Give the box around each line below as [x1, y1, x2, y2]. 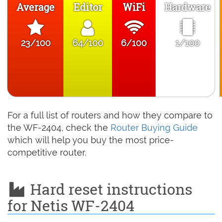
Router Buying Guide [111, 122, 198, 133]
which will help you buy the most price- [7, 135, 174, 146]
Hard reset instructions [26, 179, 192, 199]
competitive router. [7, 147, 86, 158]
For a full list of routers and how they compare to [7, 110, 213, 121]
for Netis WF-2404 [7, 196, 134, 216]
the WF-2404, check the [7, 122, 111, 133]
